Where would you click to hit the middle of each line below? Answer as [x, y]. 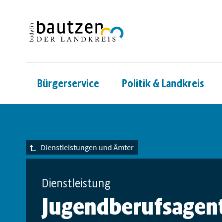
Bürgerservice [68, 83]
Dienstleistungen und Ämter [87, 147]
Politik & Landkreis [163, 83]
